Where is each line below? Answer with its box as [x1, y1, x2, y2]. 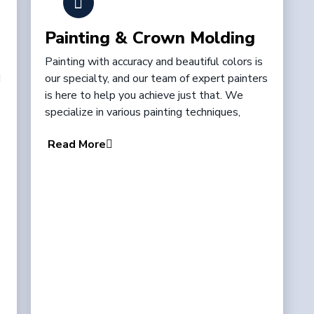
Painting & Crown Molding [44, 27, 255, 49]
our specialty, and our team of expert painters [44, 71, 268, 86]
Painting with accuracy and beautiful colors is [44, 54, 263, 69]
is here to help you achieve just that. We [44, 88, 243, 103]
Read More [47, 137, 106, 153]
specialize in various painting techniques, [44, 104, 240, 120]
